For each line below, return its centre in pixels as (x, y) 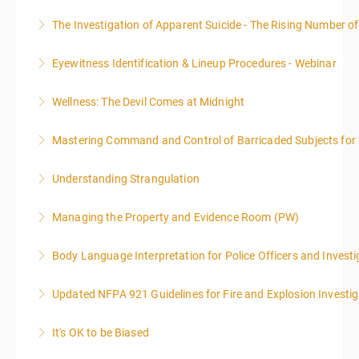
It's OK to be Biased (101, 333)
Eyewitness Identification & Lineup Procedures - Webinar (194, 63)
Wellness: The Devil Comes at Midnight (149, 102)
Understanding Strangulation (126, 179)
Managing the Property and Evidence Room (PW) (176, 217)
